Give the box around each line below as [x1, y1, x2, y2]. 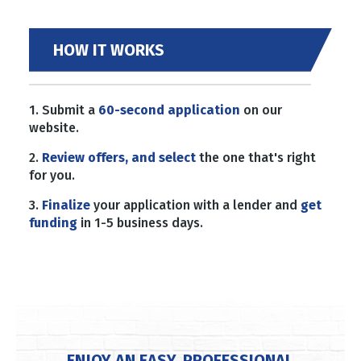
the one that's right [196, 149, 316, 165]
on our [240, 102, 282, 118]
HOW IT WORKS [53, 39, 164, 60]
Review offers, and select [42, 149, 196, 165]
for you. [29, 167, 75, 183]
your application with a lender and [90, 197, 301, 213]
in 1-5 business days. [77, 214, 203, 230]
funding [29, 214, 77, 230]
